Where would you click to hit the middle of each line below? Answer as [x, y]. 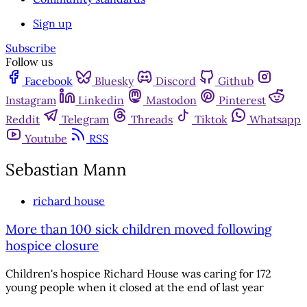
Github [236, 81]
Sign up [52, 24]
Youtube [46, 139]
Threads [152, 120]
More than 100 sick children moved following [138, 229]
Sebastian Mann [66, 170]
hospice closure [52, 245]
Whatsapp [275, 120]
